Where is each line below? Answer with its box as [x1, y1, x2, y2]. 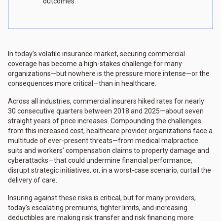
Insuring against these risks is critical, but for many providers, [8, 194, 196, 202]
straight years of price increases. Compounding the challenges [8, 117, 201, 125]
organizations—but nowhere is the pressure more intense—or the [8, 70, 210, 78]
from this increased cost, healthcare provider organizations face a [8, 127, 213, 135]
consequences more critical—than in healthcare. [8, 79, 156, 88]
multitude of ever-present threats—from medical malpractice [8, 137, 198, 145]
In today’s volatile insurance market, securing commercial [8, 50, 185, 58]
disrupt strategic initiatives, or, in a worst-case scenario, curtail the [8, 166, 211, 175]
